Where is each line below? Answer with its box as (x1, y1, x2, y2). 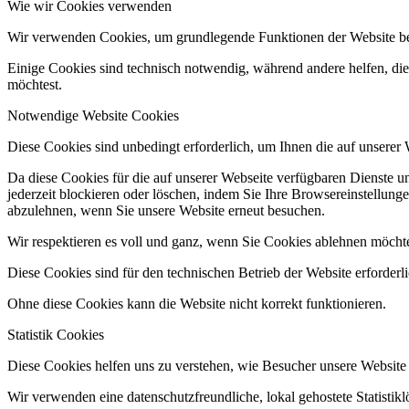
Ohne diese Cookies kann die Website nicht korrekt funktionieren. (7, 295, 386, 311)
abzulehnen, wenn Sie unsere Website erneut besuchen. (7, 202, 325, 218)
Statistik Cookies (7, 326, 104, 342)
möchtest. (7, 76, 62, 92)
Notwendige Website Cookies (7, 107, 179, 123)
